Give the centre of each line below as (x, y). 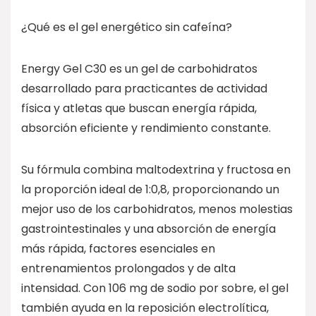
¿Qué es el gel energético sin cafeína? (127, 27)
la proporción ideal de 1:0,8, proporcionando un (150, 189)
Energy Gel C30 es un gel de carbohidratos (139, 68)
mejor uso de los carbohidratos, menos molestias (157, 209)
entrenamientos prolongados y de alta (128, 268)
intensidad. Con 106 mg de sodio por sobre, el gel (155, 288)
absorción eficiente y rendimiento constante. (146, 128)
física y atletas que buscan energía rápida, (139, 108)
